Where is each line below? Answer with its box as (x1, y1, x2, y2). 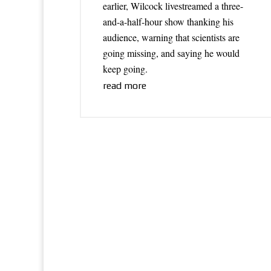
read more (103, 80, 146, 92)
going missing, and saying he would (103, 47, 240, 60)
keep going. (103, 62, 148, 76)
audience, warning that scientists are (103, 31, 240, 44)
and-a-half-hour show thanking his (103, 15, 233, 28)
